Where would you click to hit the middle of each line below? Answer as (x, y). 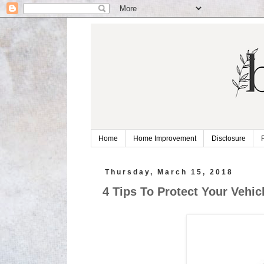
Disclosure (228, 138)
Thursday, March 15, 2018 (169, 172)
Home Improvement (164, 138)
